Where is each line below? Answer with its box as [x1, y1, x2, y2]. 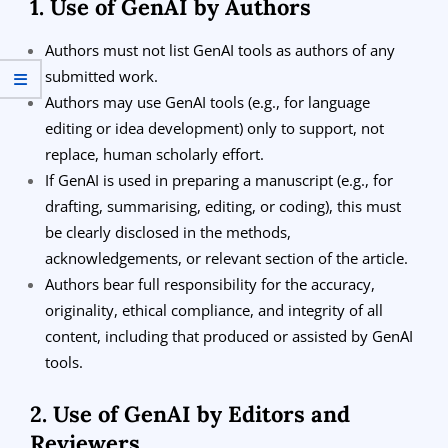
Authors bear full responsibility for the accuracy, [45, 273, 375, 294]
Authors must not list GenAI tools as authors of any [45, 39, 395, 60]
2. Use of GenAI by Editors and [30, 399, 350, 428]
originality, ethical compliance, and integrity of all [45, 299, 383, 320]
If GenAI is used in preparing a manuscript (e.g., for [45, 169, 393, 190]
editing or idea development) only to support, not [45, 117, 384, 138]
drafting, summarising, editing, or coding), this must [45, 195, 401, 216]
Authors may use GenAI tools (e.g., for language [45, 91, 370, 112]
